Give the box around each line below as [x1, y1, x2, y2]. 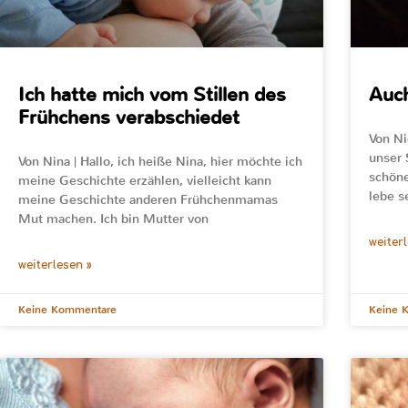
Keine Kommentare [18, 302, 117, 318]
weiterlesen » [18, 259, 92, 272]
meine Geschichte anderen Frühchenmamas [18, 191, 278, 209]
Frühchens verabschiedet [18, 105, 240, 131]
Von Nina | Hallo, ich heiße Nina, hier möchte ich [18, 153, 302, 171]
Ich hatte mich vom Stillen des [18, 82, 286, 108]
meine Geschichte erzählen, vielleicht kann [18, 172, 271, 190]
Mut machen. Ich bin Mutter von [18, 210, 209, 229]
